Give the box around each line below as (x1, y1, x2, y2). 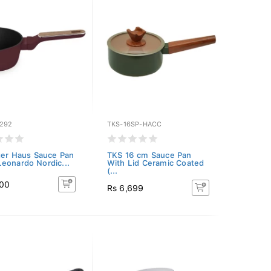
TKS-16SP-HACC (106, 120, 162, 128)
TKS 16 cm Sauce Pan (106, 151, 192, 160)
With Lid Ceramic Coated (106, 158, 204, 168)
